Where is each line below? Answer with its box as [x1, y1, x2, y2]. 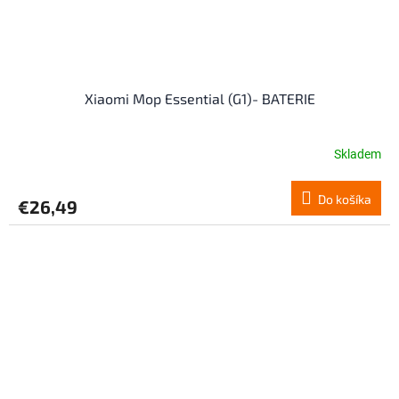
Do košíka [318, 191, 371, 207]
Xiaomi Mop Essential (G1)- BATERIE [84, 89, 315, 107]
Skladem [334, 147, 381, 162]
